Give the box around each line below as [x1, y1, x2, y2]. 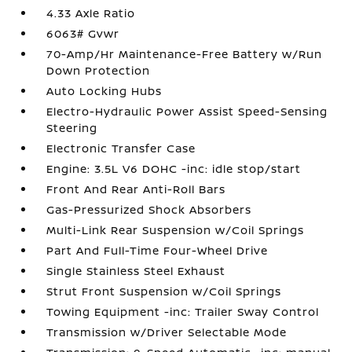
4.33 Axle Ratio [46, 5, 136, 20]
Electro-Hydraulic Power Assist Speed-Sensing [46, 104, 328, 119]
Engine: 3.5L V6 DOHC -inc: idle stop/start [46, 161, 302, 176]
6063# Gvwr [46, 26, 120, 41]
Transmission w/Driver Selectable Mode [46, 324, 288, 339]
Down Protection [46, 63, 151, 78]
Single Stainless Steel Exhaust [46, 263, 226, 278]
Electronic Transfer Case [46, 141, 196, 156]
